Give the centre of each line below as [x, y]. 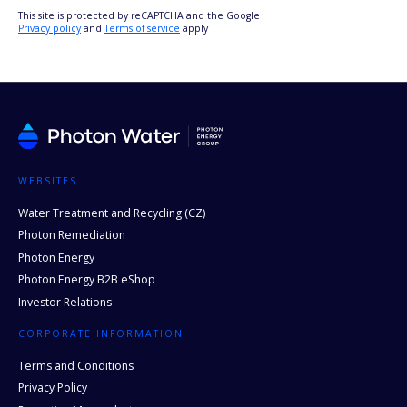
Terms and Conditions [76, 365]
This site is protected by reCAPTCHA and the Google [139, 15]
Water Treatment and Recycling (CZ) [112, 213]
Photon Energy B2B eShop [87, 280]
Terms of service [142, 28]
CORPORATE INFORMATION [101, 334]
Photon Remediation [72, 235]
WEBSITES [48, 181]
